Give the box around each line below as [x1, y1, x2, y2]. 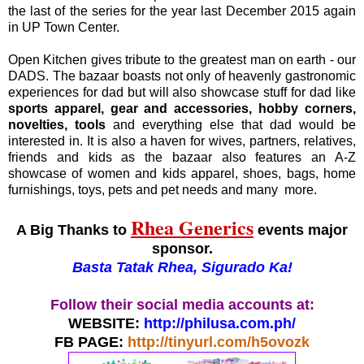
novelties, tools [8, 118, 106, 132]
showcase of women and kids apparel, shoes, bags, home [8, 167, 356, 181]
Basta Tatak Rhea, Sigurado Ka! [71, 259, 292, 276]
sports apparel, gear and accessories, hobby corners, [8, 102, 356, 116]
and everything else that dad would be [106, 118, 356, 132]
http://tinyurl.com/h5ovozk [128, 334, 310, 351]
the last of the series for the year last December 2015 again [8, 4, 356, 19]
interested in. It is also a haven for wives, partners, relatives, [8, 134, 356, 149]
